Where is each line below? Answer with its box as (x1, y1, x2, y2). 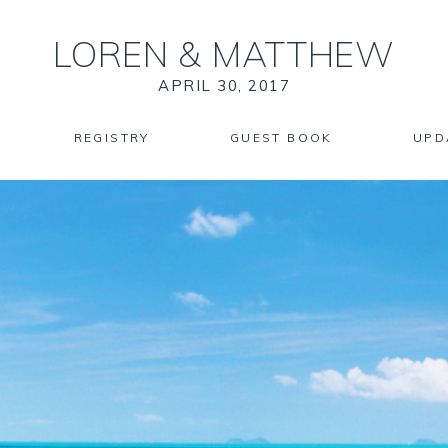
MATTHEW (202, 32, 395, 76)
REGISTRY (73, 130, 150, 145)
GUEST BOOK (229, 130, 333, 145)
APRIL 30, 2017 (158, 76, 290, 95)
